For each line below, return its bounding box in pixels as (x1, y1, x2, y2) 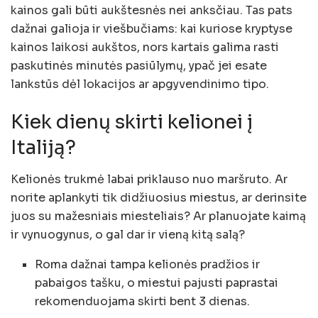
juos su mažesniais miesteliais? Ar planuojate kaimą (11, 208, 306, 224)
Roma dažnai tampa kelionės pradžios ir (35, 256, 261, 272)
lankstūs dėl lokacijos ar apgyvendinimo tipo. (11, 76, 269, 92)
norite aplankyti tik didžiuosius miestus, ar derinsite (11, 190, 307, 205)
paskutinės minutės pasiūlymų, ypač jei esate (11, 57, 267, 73)
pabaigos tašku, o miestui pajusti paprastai (35, 275, 279, 290)
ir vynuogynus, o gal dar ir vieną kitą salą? (11, 226, 245, 242)
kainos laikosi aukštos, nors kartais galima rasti (11, 39, 279, 55)
